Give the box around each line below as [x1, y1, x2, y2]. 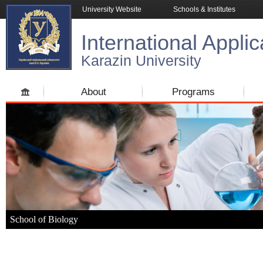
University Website [82, 5, 141, 14]
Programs [172, 86, 215, 97]
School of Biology [10, 214, 78, 224]
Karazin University [81, 52, 201, 69]
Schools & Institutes [173, 5, 235, 14]
